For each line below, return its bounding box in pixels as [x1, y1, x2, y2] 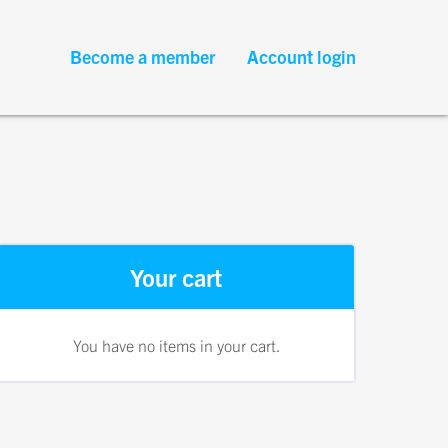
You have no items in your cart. [72, 334, 280, 355]
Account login [247, 45, 356, 69]
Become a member [70, 45, 215, 69]
